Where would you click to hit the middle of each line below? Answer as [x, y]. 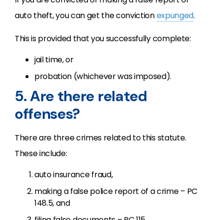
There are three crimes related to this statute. [100, 138]
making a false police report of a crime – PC [116, 191]
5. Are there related [81, 96]
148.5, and [52, 203]
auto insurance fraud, [74, 175]
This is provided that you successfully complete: [103, 39]
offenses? [48, 114]
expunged [175, 15]
